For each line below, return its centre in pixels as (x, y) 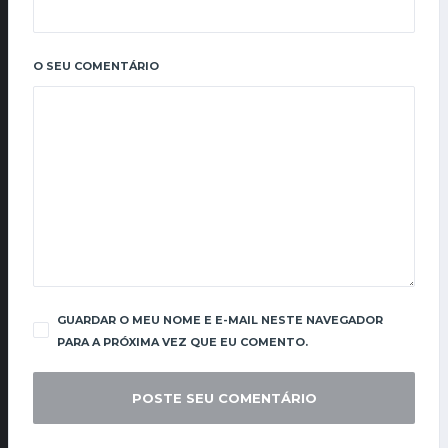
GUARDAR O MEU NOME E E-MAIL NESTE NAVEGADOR (220, 319)
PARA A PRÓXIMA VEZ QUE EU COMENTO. (182, 341)
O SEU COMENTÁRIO (96, 65)
